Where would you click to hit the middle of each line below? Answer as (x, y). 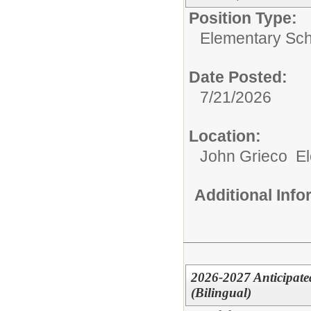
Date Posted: (238, 77)
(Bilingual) (221, 292)
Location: (225, 136)
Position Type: (243, 18)
